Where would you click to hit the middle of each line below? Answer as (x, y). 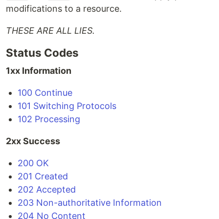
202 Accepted (47, 189)
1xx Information (39, 71)
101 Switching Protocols (67, 106)
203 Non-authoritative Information (90, 203)
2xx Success (33, 141)
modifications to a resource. (64, 9)
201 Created (43, 176)
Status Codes (42, 53)
